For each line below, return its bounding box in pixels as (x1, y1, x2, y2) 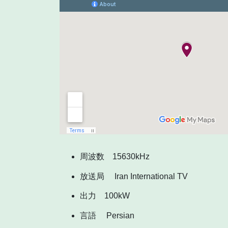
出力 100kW (80, 191, 130, 201)
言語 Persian (80, 211, 134, 220)
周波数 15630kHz (80, 152, 158, 161)
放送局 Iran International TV (80, 172, 196, 181)
